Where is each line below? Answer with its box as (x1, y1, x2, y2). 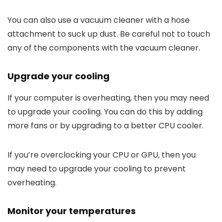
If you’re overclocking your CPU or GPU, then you (7, 149, 196, 161)
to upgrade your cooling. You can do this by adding (7, 106, 203, 118)
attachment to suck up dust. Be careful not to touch (7, 28, 210, 40)
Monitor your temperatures (7, 205, 136, 218)
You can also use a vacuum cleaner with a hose (7, 14, 190, 26)
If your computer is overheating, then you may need (7, 92, 209, 104)
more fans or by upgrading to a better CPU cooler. (7, 120, 204, 132)
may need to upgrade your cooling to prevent (7, 163, 186, 175)
